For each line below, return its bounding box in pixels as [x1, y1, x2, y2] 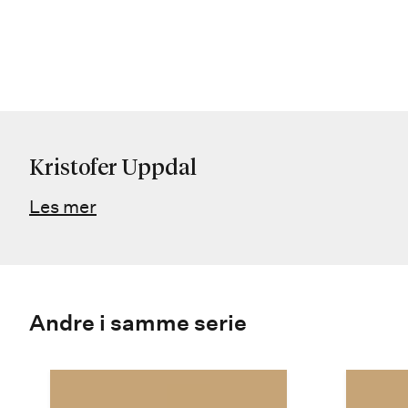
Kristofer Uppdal [29, 158, 197, 180]
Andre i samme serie [29, 309, 247, 337]
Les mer [29, 195, 97, 219]
